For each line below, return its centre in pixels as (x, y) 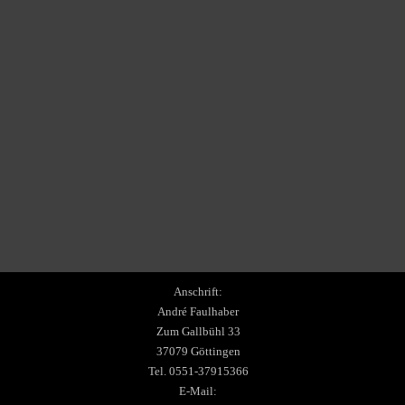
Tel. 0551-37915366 (198, 371)
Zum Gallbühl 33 (198, 331)
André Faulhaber (198, 311)
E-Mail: (198, 391)
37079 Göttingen (198, 351)
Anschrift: (198, 291)
